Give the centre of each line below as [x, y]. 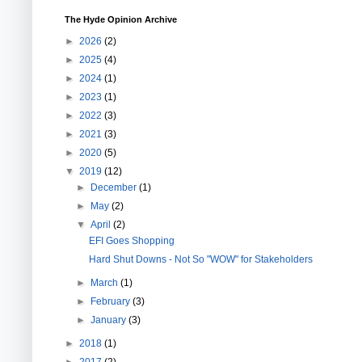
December [115, 187]
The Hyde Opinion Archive [121, 19]
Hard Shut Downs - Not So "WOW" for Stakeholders [200, 259]
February [112, 301]
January [110, 320]
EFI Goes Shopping [131, 240]
